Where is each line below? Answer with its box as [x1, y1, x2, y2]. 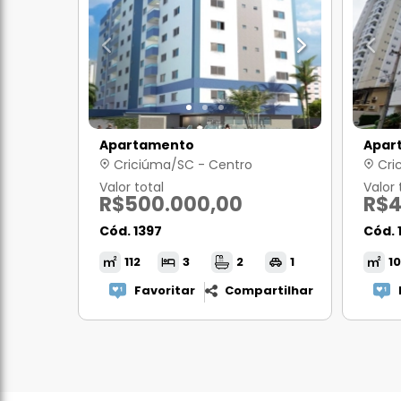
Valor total [99, 178, 164, 196]
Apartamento [99, 136, 194, 154]
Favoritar [133, 282, 195, 299]
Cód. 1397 [99, 222, 162, 240]
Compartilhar [225, 282, 314, 299]
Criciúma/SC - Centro [110, 156, 252, 174]
